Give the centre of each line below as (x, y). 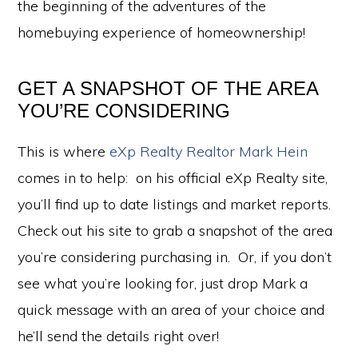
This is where (64, 151)
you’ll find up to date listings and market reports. (177, 204)
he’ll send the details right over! (121, 336)
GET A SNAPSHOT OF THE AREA (168, 88)
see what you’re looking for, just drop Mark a (163, 283)
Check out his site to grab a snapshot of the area (175, 230)
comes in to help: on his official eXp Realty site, (173, 177)
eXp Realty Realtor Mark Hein (209, 151)
